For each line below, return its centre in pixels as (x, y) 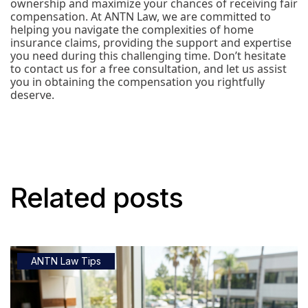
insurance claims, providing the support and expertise (151, 43)
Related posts (97, 198)
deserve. (32, 95)
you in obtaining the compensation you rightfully (137, 82)
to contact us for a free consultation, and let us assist (148, 69)
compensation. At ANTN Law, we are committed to (141, 16)
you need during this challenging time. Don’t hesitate (148, 56)
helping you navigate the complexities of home (132, 30)
